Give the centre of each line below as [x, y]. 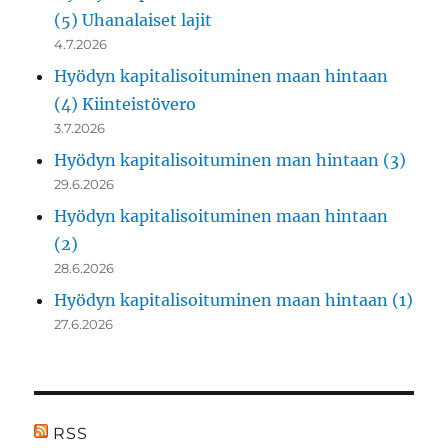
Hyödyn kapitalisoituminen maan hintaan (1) [234, 299]
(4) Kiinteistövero [125, 103]
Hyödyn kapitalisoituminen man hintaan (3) [230, 159]
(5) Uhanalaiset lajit [133, 19]
